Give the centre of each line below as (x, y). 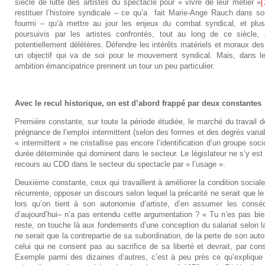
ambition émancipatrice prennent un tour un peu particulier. (115, 66)
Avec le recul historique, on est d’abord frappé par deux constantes (138, 103)
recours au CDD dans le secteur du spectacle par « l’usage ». (120, 164)
